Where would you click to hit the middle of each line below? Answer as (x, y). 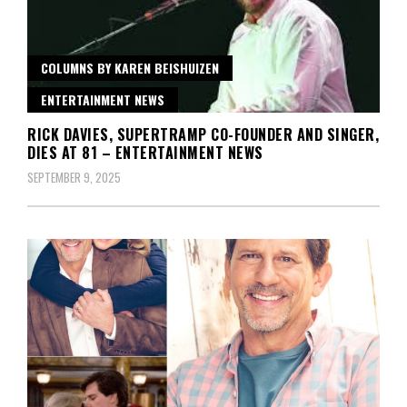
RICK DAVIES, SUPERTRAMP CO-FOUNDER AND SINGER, (203, 135)
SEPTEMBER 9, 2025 (74, 178)
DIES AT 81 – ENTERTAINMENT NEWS (145, 153)
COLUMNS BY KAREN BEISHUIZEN (130, 68)
